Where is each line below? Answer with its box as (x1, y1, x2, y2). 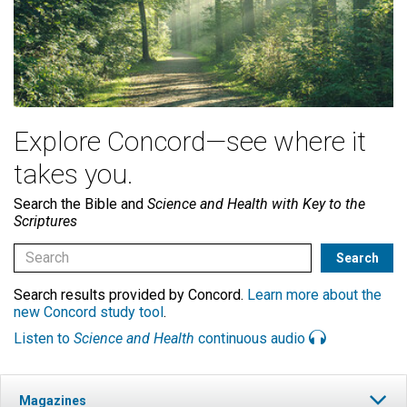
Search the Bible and (14, 194, 147, 213)
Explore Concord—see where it (14, 124, 366, 157)
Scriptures (14, 212, 77, 230)
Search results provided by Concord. (14, 285, 247, 303)
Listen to (14, 329, 74, 347)
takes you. (14, 157, 134, 190)
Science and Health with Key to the (147, 194, 365, 213)
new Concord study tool (14, 303, 164, 321)
